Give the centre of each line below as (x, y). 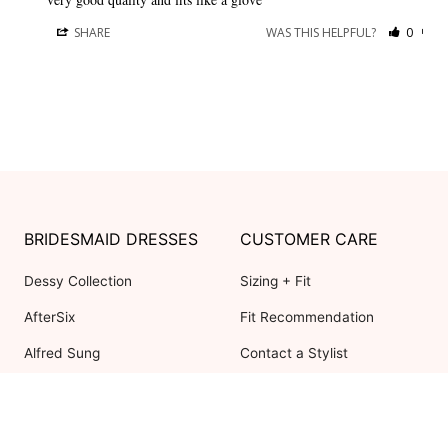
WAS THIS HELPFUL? (323, 33)
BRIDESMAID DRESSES (111, 239)
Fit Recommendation (307, 317)
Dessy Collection (78, 281)
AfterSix (49, 317)
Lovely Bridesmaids (87, 425)
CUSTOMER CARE (309, 239)
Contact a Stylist (294, 353)
